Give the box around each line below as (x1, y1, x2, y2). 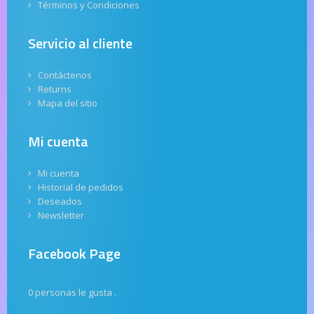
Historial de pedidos (38, 181, 123, 194)
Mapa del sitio (38, 97, 97, 110)
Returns (38, 83, 71, 96)
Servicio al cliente (28, 32, 132, 55)
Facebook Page (28, 243, 121, 265)
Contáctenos (38, 69, 92, 82)
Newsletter (38, 209, 84, 222)
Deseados (38, 195, 82, 208)
